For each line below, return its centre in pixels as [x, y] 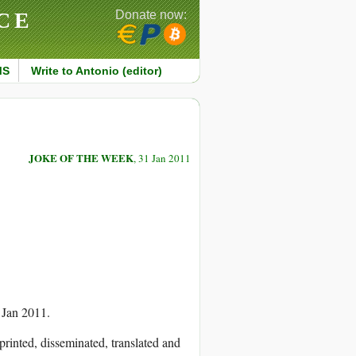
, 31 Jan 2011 [162, 159]
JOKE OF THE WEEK [81, 158]
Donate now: [151, 15]
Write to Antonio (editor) [96, 71]
